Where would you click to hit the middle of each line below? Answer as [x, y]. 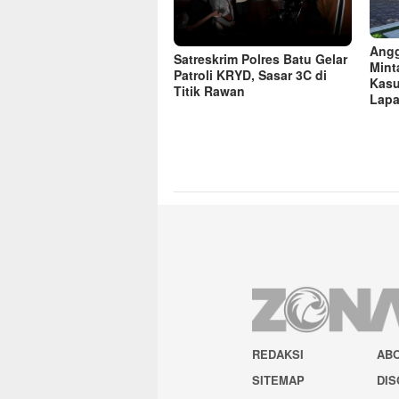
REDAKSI [278, 354]
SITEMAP [278, 380]
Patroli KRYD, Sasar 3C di [250, 74]
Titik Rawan [209, 90]
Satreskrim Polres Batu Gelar [261, 58]
